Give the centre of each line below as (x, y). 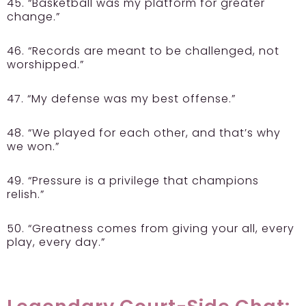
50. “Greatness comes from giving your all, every (151, 229)
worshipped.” (45, 65)
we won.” (33, 147)
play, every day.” (58, 242)
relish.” (26, 195)
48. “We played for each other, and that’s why (144, 133)
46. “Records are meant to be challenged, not (143, 51)
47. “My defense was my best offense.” (121, 99)
